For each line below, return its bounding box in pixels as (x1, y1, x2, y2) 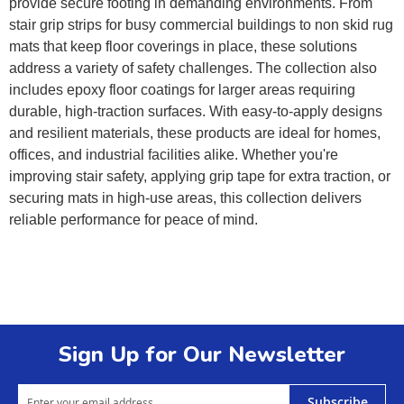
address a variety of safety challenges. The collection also (9, 60, 377, 77)
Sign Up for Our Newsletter (59, 340, 345, 370)
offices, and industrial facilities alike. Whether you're (9, 147, 338, 163)
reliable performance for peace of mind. (9, 212, 258, 228)
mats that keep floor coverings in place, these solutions (9, 39, 357, 55)
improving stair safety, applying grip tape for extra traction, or (9, 169, 390, 185)
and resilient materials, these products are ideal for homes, (9, 125, 381, 142)
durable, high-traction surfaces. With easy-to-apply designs (9, 104, 382, 120)
